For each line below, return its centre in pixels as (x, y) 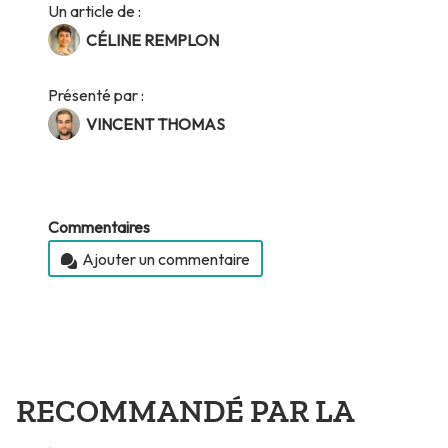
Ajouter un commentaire (165, 258)
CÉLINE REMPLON (153, 40)
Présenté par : (96, 95)
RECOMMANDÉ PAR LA (185, 411)
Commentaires (99, 227)
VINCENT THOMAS (156, 124)
